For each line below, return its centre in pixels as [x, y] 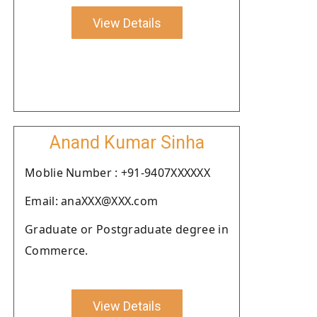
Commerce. [57, 250]
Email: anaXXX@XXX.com [92, 201]
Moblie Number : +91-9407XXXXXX [117, 173]
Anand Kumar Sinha [127, 143]
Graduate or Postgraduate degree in [127, 229]
